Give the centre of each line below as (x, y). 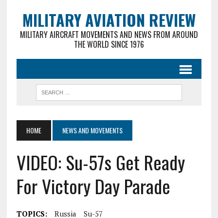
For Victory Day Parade (93, 186)
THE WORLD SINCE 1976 (109, 44)
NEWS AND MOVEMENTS (92, 130)
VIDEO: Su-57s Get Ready (100, 162)
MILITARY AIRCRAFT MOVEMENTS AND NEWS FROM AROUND (109, 35)
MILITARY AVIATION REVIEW (109, 20)
